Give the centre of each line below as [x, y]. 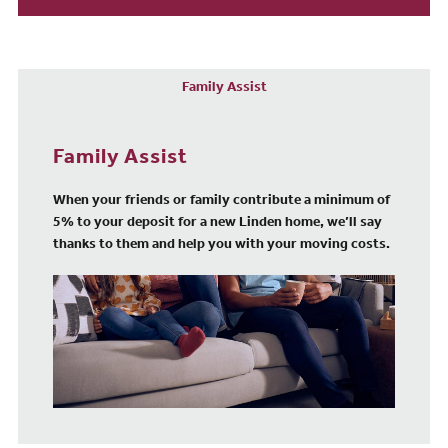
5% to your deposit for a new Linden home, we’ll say [218, 224]
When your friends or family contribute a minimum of [222, 202]
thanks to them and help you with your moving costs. [222, 246]
